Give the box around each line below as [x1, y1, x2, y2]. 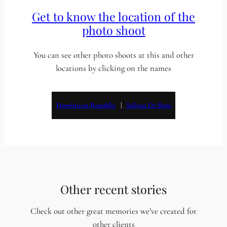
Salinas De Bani [126, 100, 171, 109]
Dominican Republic [56, 100, 116, 109]
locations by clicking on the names [56, 62, 171, 73]
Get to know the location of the [32, 8, 195, 24]
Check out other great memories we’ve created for [30, 205, 197, 216]
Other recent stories [60, 181, 167, 197]
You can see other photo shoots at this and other [33, 49, 194, 60]
